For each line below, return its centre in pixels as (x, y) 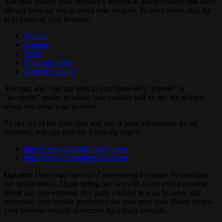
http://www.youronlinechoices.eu (76, 158)
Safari (33, 54)
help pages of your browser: (48, 19)
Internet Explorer (50, 72)
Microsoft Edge (48, 63)
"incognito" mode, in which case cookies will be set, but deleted (104, 98)
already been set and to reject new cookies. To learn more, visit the (108, 10)
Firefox (35, 36)
